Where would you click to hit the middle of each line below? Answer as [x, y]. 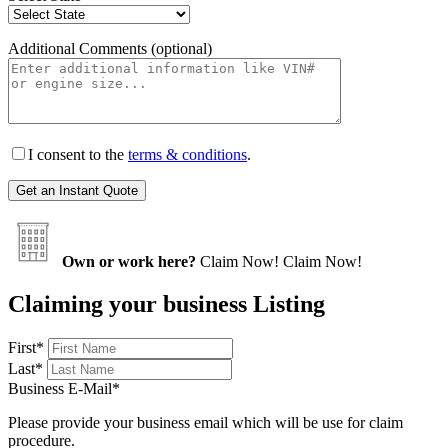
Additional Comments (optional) [110, 48]
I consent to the [78, 154]
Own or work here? [129, 261]
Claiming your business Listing [166, 303]
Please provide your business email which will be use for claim [205, 422]
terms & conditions [187, 154]
